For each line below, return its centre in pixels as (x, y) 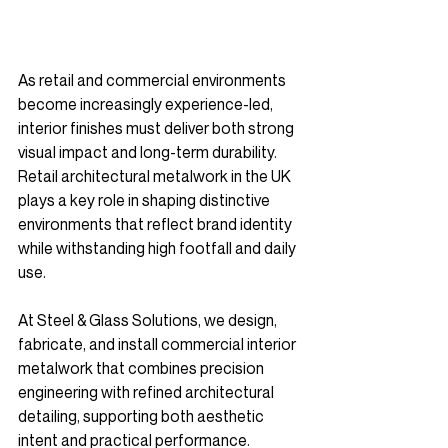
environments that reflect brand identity (156, 224)
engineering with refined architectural (147, 392)
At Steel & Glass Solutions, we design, (149, 320)
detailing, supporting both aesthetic (142, 416)
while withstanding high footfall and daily (158, 248)
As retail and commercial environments (153, 80)
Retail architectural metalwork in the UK (156, 176)
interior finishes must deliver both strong (157, 128)
